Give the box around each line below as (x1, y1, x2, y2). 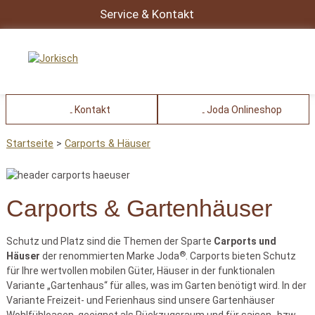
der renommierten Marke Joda (40, 250, 179, 262)
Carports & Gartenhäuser (6, 195, 272, 221)
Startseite (6, 137, 53, 150)
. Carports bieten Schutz (186, 250, 296, 262)
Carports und (214, 235, 276, 247)
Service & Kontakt (99, 7, 194, 21)
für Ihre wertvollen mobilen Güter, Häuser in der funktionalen (6, 264, 275, 276)
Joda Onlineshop (206, 103, 282, 115)
